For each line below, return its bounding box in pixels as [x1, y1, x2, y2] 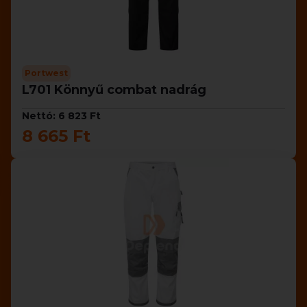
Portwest [25, 68, 68, 78]
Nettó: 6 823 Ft [22, 110, 101, 122]
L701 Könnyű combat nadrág [22, 82, 206, 97]
